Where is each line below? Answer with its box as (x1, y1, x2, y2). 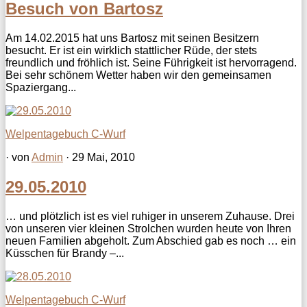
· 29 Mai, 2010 (63, 151, 135, 163)
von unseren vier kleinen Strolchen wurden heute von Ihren (5, 222, 291, 234)
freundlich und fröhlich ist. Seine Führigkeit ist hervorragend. (5, 56, 297, 69)
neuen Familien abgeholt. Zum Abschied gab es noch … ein (5, 234, 296, 247)
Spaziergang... (5, 81, 76, 93)
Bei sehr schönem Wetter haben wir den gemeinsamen (5, 69, 271, 81)
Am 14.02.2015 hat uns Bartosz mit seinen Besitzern (5, 32, 259, 44)
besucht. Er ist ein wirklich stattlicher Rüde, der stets (5, 44, 257, 56)
